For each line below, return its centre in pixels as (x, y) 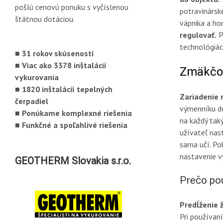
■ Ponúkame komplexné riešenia (73, 113)
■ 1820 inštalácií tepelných (64, 89)
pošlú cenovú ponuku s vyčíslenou (72, 7)
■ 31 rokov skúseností (55, 53)
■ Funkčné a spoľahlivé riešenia (71, 125)
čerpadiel (32, 101)
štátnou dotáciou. (45, 19)
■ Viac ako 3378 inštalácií (61, 65)
